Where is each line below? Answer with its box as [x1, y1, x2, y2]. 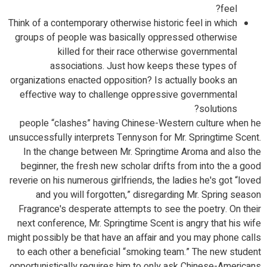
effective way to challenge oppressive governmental [20, 88, 237, 102]
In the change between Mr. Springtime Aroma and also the [23, 145, 261, 159]
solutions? [199, 102, 237, 116]
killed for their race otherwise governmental [58, 45, 237, 59]
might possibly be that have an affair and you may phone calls [8, 231, 261, 245]
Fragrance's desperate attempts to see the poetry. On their [18, 202, 261, 216]
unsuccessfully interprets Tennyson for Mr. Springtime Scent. [9, 131, 261, 145]
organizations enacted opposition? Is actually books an [10, 73, 237, 88]
